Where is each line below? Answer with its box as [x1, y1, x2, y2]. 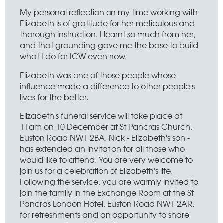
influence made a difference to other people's [20, 80, 195, 92]
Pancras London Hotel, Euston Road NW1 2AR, [20, 197, 194, 209]
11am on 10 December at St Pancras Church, [20, 120, 192, 132]
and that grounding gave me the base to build [20, 39, 198, 51]
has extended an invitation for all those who [20, 142, 185, 154]
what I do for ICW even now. [20, 50, 127, 62]
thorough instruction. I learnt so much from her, [20, 28, 195, 40]
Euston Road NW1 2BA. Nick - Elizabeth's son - [20, 131, 190, 143]
